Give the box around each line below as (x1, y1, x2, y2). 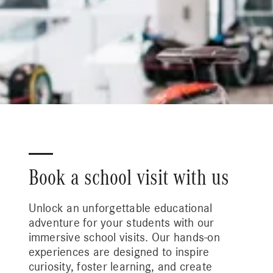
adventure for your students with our (28, 216, 214, 229)
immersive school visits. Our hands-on (28, 231, 220, 244)
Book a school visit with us (28, 166, 229, 189)
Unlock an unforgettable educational (28, 202, 213, 214)
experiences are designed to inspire (28, 246, 210, 258)
